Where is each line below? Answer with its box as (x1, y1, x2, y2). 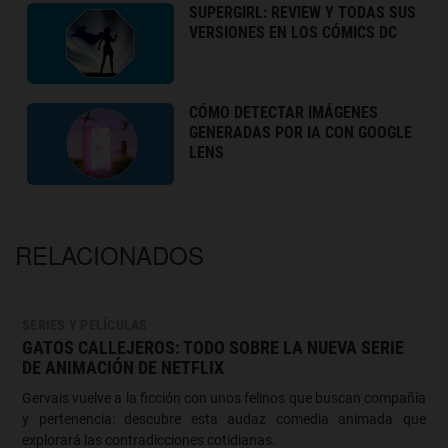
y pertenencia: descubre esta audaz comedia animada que (22, 411, 426, 427)
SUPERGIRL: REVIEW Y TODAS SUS (188, 2, 416, 22)
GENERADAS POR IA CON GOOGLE (188, 123, 412, 143)
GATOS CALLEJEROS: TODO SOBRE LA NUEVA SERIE (22, 337, 404, 358)
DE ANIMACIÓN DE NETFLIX (22, 357, 224, 378)
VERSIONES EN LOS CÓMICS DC (188, 22, 397, 42)
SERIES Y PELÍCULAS (22, 317, 148, 333)
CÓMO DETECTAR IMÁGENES (188, 103, 378, 123)
